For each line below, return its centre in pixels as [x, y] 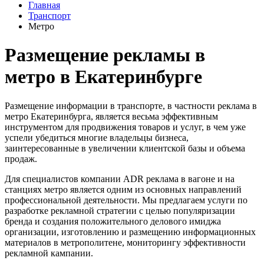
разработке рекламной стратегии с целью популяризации [120, 210]
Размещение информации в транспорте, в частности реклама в [131, 105]
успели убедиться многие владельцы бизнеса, [97, 137]
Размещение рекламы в [105, 55]
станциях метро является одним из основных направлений [123, 189]
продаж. [21, 159]
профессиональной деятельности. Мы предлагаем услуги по [126, 200]
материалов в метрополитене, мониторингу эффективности [125, 242]
